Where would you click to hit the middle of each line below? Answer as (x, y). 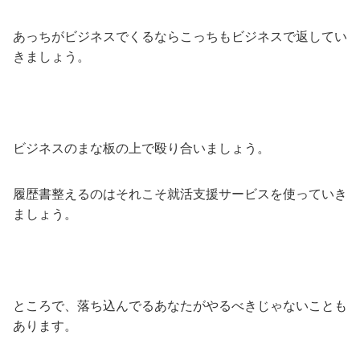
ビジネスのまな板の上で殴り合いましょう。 (141, 148)
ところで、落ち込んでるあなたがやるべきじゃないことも (180, 305)
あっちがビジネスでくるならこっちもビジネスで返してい (180, 36)
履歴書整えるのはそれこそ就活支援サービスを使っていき (180, 194)
